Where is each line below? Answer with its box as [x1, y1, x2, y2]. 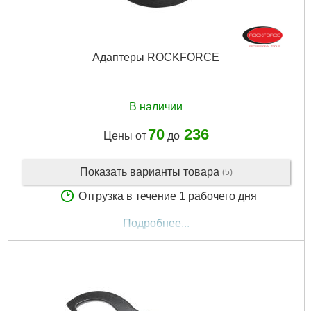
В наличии [129, 101, 183, 113]
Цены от [103, 129, 146, 142]
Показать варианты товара [79, 165, 222, 178]
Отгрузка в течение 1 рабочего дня [78, 190, 257, 202]
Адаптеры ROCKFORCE [92, 51, 219, 64]
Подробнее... [122, 217, 190, 230]
